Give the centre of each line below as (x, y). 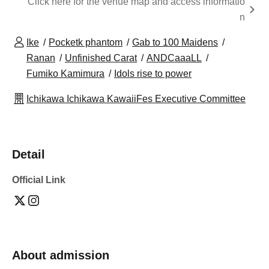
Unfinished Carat (101, 58)
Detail (29, 154)
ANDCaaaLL (174, 58)
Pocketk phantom (86, 42)
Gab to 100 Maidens (175, 42)
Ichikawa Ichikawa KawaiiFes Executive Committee (136, 98)
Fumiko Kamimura (65, 73)
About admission (61, 255)
